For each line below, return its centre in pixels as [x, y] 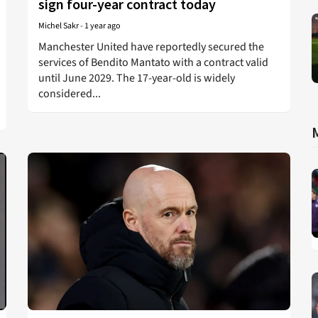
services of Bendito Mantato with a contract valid [153, 62]
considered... [70, 94]
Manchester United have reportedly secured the [151, 47]
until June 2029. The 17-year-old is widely [137, 78]
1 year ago [103, 26]
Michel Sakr [59, 26]
